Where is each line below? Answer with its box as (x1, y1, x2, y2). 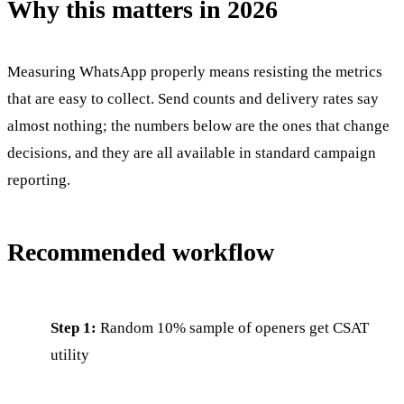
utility (50, 345, 89, 363)
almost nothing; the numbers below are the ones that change (7, 116, 390, 134)
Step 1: (50, 318, 96, 336)
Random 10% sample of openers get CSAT (96, 318, 369, 336)
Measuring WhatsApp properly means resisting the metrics (7, 62, 382, 80)
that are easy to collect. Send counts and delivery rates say (7, 89, 379, 107)
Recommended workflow (7, 237, 274, 266)
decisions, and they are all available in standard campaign (7, 143, 376, 161)
